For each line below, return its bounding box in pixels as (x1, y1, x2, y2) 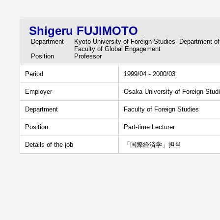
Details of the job (25, 141, 73, 148)
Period (25, 70, 43, 78)
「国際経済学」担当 (124, 141, 181, 148)
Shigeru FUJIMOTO (29, 24, 138, 37)
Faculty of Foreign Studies (124, 106, 199, 113)
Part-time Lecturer (124, 123, 175, 131)
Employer (25, 88, 52, 95)
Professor (74, 53, 102, 60)
